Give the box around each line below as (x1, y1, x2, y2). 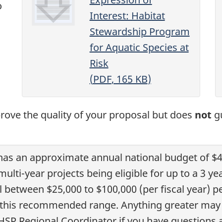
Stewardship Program (89, 25, 190, 39)
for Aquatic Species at (89, 41, 189, 55)
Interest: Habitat (89, 9, 165, 23)
